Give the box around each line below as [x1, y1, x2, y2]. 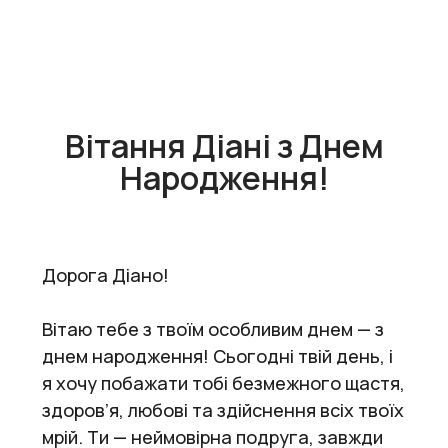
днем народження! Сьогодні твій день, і [42, 343, 393, 368]
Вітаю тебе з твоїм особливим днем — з [42, 316, 384, 341]
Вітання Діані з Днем [64, 123, 384, 168]
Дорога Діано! [42, 262, 169, 287]
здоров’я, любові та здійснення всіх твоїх [42, 397, 404, 422]
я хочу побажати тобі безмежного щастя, [42, 370, 405, 395]
